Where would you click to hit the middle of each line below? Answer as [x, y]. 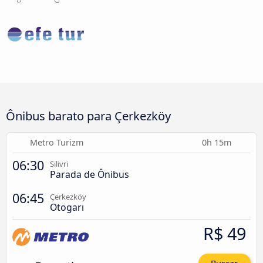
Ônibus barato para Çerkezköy [88, 115]
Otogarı [67, 207]
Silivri [59, 163]
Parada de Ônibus [90, 174]
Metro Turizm [56, 142]
